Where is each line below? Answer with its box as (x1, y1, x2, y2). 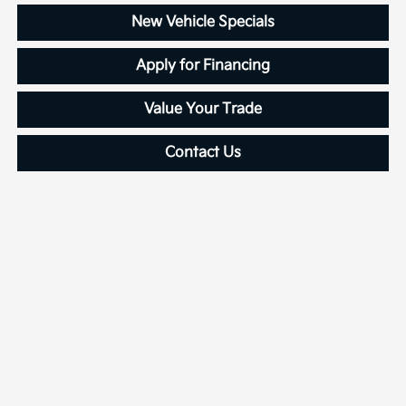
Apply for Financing (136, 57, 270, 75)
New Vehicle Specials (131, 14, 275, 32)
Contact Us (165, 144, 241, 162)
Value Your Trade (144, 101, 262, 119)
